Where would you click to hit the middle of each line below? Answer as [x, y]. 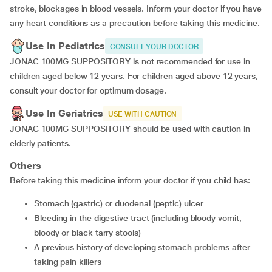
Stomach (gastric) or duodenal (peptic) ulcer [121, 203]
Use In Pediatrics [65, 46]
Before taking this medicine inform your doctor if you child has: [130, 180]
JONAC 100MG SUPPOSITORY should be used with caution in [130, 129]
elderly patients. [40, 143]
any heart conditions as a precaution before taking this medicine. [135, 23]
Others [25, 165]
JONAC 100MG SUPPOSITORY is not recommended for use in [130, 61]
